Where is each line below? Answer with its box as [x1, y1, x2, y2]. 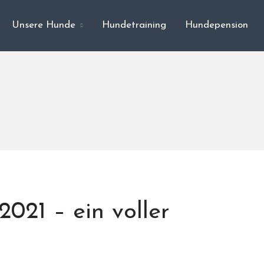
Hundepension [185, 20, 248, 31]
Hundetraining [102, 20, 166, 31]
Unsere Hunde [12, 20, 75, 31]
